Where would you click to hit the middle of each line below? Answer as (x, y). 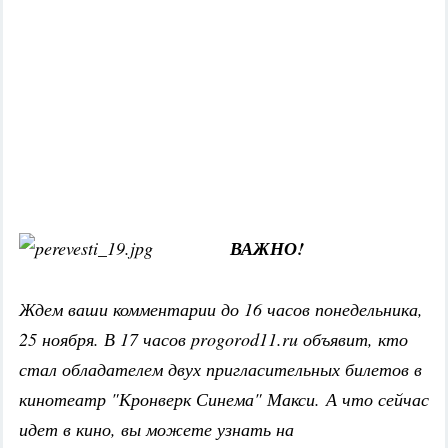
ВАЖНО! (267, 249)
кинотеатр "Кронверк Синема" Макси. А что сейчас (224, 399)
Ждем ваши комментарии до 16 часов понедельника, (221, 309)
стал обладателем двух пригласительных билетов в (220, 369)
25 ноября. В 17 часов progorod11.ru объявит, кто (213, 339)
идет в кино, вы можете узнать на (156, 429)
